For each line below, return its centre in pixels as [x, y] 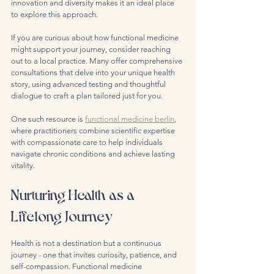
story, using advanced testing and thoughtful [89, 84]
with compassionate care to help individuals [88, 143]
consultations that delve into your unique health [94, 73]
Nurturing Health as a [74, 194]
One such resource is [48, 119]
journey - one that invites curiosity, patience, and [95, 255]
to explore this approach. [54, 15]
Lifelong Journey [62, 215]
